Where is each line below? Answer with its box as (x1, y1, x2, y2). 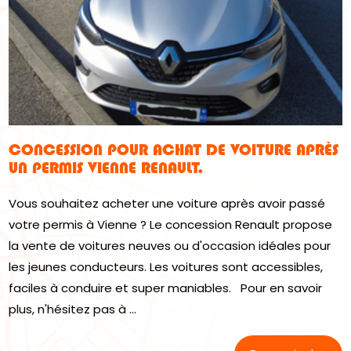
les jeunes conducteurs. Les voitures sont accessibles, (9, 258, 324, 275)
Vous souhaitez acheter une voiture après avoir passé (9, 194, 326, 212)
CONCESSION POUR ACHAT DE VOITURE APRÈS (9, 139, 339, 159)
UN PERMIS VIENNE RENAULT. (9, 157, 204, 177)
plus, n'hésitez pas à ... (9, 300, 137, 317)
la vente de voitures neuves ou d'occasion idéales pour (9, 237, 331, 254)
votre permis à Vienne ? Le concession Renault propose (9, 215, 333, 233)
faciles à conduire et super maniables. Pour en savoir (9, 279, 323, 296)
